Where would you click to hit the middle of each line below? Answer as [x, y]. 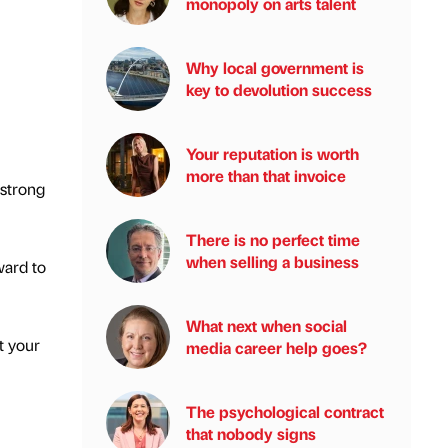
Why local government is [275, 67]
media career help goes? [276, 347]
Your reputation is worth [272, 153]
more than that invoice [266, 175]
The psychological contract [285, 411]
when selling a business [272, 261]
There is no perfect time [273, 239]
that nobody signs [251, 433]
